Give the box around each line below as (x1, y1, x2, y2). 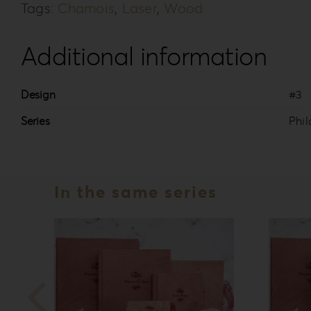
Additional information (20, 41, 267, 73)
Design (20, 87, 56, 102)
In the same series (53, 181, 217, 203)
